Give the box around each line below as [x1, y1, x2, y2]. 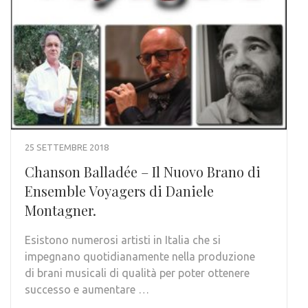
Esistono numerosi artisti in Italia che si [25, 234, 221, 247]
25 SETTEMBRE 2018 [25, 142, 109, 153]
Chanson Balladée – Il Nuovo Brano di [25, 162, 261, 181]
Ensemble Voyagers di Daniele [25, 181, 214, 201]
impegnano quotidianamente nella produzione [25, 250, 255, 263]
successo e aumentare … [25, 283, 149, 296]
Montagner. [25, 201, 96, 220]
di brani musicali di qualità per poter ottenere [25, 267, 250, 280]
